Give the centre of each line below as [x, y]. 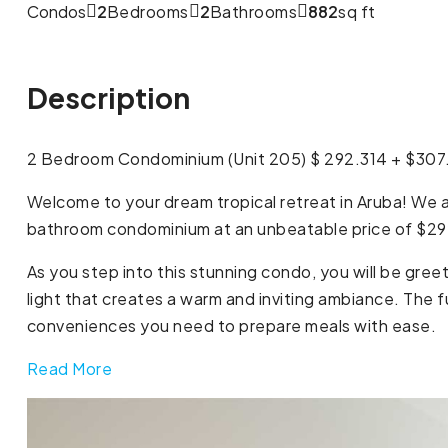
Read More [69, 368]
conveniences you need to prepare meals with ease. [231, 325]
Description [108, 97]
